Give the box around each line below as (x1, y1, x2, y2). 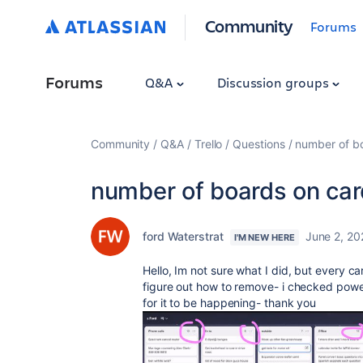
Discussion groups (216, 74, 332, 91)
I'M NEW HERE (233, 232, 295, 243)
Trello (194, 137, 223, 151)
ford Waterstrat (143, 229, 224, 243)
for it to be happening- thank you (143, 296, 317, 310)
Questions (233, 137, 285, 151)
